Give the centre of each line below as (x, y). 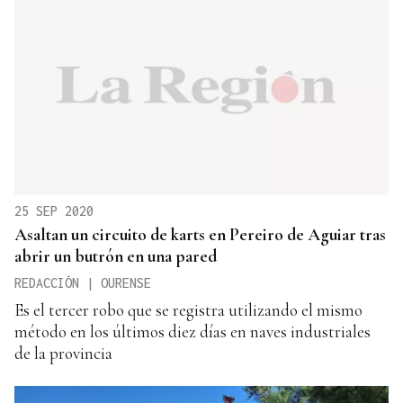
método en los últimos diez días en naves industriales (193, 331)
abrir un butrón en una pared (116, 255)
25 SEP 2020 (54, 210)
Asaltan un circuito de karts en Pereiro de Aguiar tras (200, 234)
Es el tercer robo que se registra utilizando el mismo (188, 309)
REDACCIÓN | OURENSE (83, 282)
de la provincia (63, 353)
